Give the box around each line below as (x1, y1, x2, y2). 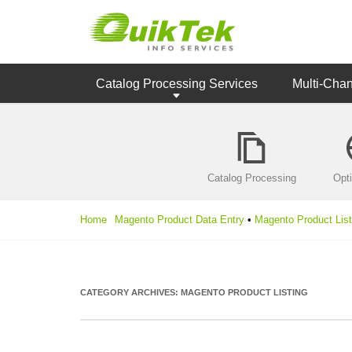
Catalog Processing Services (96, 77, 258, 90)
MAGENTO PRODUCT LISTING (181, 288, 308, 297)
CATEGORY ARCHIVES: (80, 288, 181, 297)
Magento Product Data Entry (115, 214, 244, 225)
